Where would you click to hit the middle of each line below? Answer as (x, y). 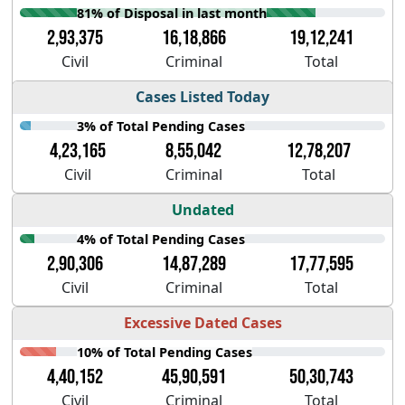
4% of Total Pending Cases (161, 239)
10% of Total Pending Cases (165, 352)
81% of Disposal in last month (172, 13)
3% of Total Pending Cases (161, 126)
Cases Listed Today (202, 97)
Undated (202, 210)
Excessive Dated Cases (202, 323)
